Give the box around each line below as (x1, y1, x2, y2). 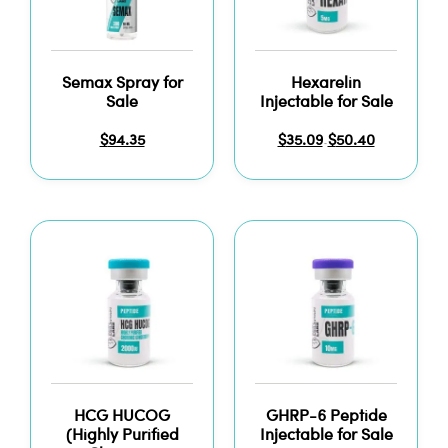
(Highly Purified (65, 428, 179, 445)
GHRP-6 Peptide (265, 409, 387, 426)
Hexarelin (291, 75, 361, 92)
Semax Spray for (61, 75, 183, 92)
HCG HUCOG (74, 409, 170, 426)
